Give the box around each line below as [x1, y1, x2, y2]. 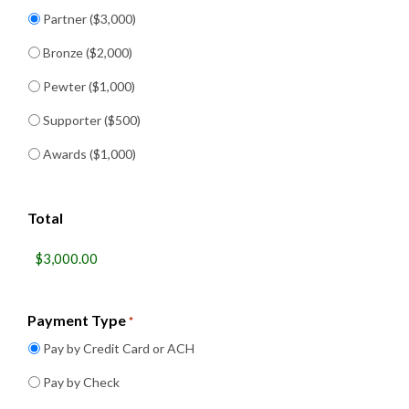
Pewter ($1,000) [43, 79, 135, 94]
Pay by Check [43, 374, 120, 390]
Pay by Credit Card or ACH [43, 341, 194, 356]
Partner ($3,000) [43, 11, 136, 26]
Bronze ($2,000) [43, 45, 132, 60]
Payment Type [27, 311, 126, 329]
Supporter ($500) [43, 112, 141, 128]
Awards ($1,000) [43, 146, 136, 162]
